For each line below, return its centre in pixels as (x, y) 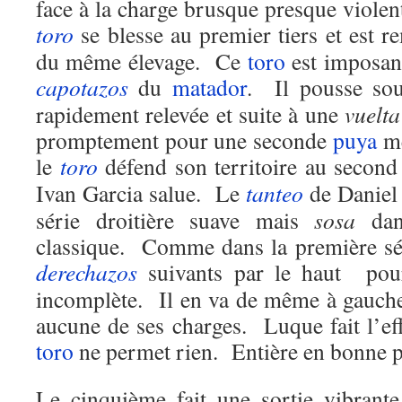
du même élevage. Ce (142, 61)
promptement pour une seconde (184, 140)
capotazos (82, 87)
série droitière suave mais (175, 220)
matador (209, 87)
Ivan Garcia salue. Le (141, 193)
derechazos (87, 272)
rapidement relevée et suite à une (190, 114)
